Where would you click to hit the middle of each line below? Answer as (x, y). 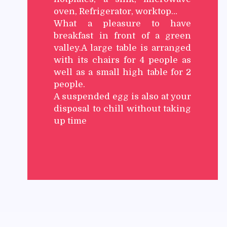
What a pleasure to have (123, 24)
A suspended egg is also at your (123, 97)
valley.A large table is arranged (123, 48)
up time (70, 121)
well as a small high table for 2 (123, 72)
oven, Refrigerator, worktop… (116, 12)
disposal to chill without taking (123, 109)
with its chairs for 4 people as (123, 60)
